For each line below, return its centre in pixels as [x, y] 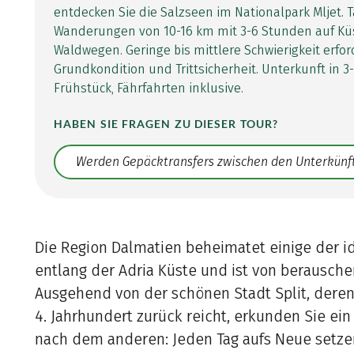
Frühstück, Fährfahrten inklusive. [149, 88]
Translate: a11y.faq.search [128, 170]
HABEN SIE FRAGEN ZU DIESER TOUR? [166, 124]
